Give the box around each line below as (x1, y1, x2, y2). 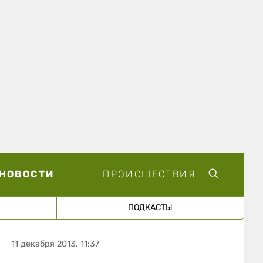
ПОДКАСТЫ (127, 202, 173, 213)
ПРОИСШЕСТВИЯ (103, 168, 195, 180)
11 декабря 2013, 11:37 (11, 238, 100, 249)
